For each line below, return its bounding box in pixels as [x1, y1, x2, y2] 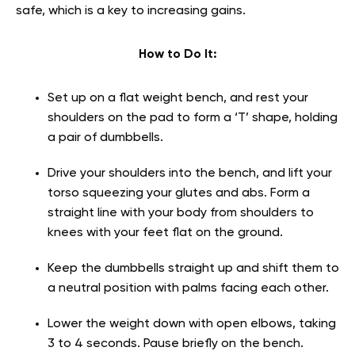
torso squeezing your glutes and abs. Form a [48, 187, 310, 200]
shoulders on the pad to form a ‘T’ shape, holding [48, 112, 338, 125]
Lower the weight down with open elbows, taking [48, 318, 336, 331]
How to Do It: [138, 48, 217, 62]
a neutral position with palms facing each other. [48, 282, 332, 296]
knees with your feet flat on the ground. [48, 227, 286, 240]
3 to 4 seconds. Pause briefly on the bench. [48, 338, 307, 351]
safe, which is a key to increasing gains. [16, 5, 246, 18]
